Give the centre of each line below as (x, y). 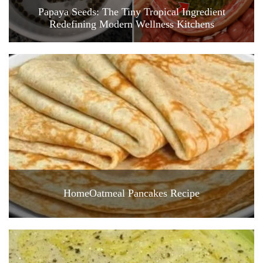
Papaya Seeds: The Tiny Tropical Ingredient (131, 12)
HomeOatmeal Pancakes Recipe (131, 193)
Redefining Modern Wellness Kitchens (131, 24)
